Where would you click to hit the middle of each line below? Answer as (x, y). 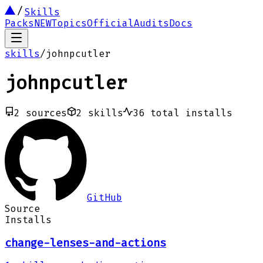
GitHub (104, 197)
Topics (69, 23)
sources (46, 113)
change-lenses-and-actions (85, 243)
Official (110, 23)
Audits (151, 23)
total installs (191, 113)
